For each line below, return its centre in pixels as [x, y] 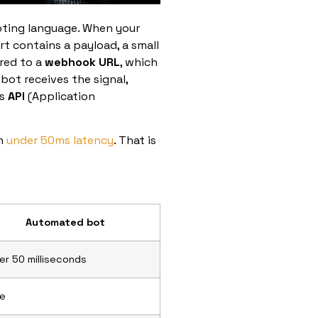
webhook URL [82, 62]
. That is [135, 141]
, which [139, 62]
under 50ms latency [60, 141]
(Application [60, 96]
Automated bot [65, 222]
